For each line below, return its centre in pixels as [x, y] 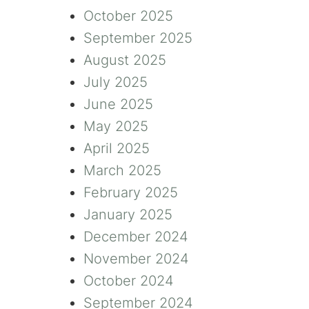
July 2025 [116, 82]
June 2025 [118, 104]
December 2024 [136, 237]
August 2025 [125, 60]
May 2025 [116, 127]
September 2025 [138, 38]
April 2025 [117, 149]
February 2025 [131, 193]
